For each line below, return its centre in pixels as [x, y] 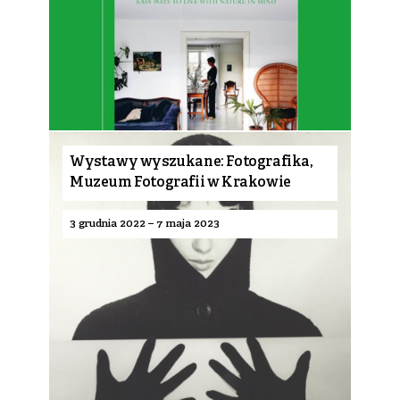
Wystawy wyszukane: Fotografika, [191, 162]
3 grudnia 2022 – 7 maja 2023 [145, 224]
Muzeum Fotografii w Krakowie [180, 183]
